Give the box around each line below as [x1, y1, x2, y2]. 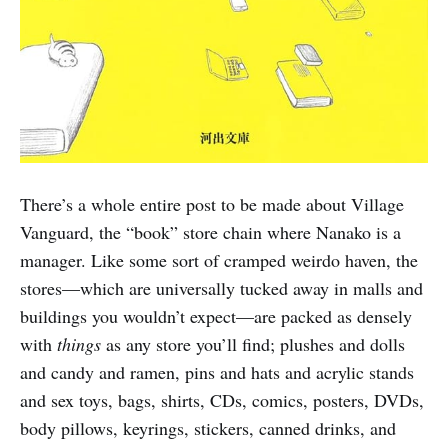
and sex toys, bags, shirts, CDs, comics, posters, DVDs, [20, 388, 424, 413]
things [57, 332, 101, 357]
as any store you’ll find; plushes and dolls [101, 332, 405, 357]
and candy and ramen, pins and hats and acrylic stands [20, 360, 414, 385]
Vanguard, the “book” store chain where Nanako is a [20, 220, 401, 245]
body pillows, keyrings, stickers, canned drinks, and [20, 416, 396, 441]
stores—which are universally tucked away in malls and [20, 276, 423, 301]
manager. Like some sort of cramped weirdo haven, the [20, 248, 418, 273]
